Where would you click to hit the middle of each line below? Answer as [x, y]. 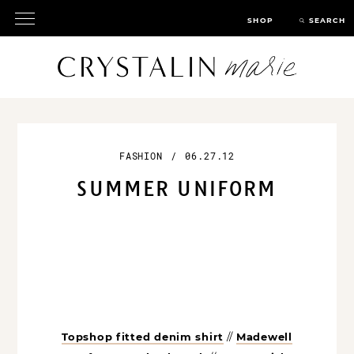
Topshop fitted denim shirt [143, 337]
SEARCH [327, 20]
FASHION [141, 156]
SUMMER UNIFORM [177, 189]
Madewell [264, 337]
